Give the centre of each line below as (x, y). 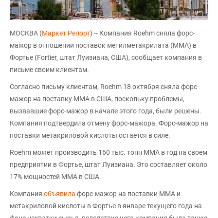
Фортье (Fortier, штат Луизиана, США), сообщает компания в (106, 57)
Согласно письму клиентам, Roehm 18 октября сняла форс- (104, 86)
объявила (60, 193)
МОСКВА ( (26, 33)
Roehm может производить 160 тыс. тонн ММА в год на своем (109, 152)
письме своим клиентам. (49, 69)
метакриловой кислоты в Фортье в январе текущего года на (106, 206)
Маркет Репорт (66, 33)
